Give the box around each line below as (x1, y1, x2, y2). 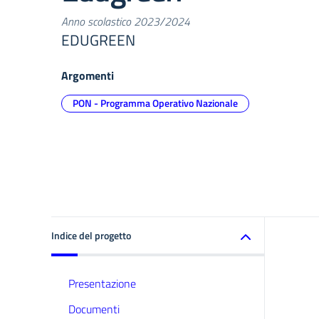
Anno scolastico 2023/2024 (61, 12, 190, 30)
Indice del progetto (51, 228, 131, 243)
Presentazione (68, 275, 136, 292)
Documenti (68, 300, 120, 318)
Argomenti (61, 66, 114, 84)
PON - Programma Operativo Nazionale (73, 95, 238, 110)
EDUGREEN (61, 28, 135, 51)
